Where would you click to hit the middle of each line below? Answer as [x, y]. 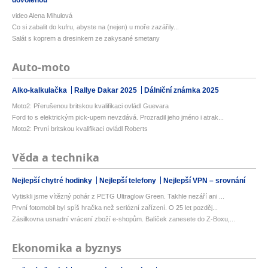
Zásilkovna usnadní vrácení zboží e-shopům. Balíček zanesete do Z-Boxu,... [124, 219]
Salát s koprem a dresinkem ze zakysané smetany [86, 38]
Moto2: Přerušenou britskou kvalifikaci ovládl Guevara [90, 106]
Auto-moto [41, 67]
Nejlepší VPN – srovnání [204, 180]
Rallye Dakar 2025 [106, 90]
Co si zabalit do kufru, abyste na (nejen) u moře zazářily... [95, 27]
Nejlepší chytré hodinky [53, 180]
